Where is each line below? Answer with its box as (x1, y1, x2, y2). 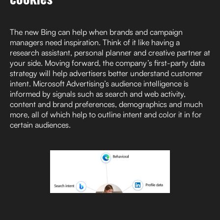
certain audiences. (10, 120, 73, 130)
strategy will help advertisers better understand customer (10, 68, 203, 79)
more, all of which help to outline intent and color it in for (10, 110, 202, 120)
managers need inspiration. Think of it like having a (10, 37, 180, 48)
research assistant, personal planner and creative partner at (10, 48, 210, 58)
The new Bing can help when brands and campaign (10, 27, 183, 37)
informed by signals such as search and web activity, (10, 89, 186, 99)
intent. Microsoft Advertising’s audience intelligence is (10, 79, 189, 89)
